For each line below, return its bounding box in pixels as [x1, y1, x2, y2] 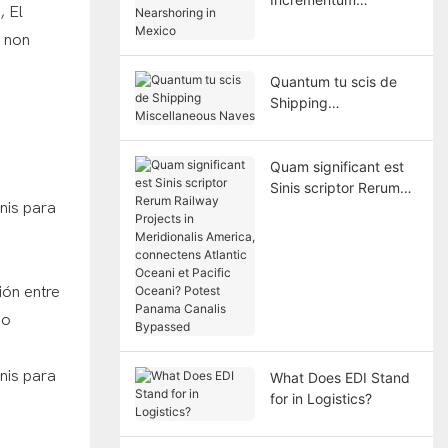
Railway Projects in [269, 199, 392, 217]
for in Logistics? [269, 389, 372, 407]
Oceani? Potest [269, 283, 369, 301]
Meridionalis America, [269, 220, 408, 238]
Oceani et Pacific [269, 262, 381, 280]
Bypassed [269, 325, 335, 343]
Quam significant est [269, 157, 404, 175]
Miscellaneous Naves [269, 114, 407, 132]
